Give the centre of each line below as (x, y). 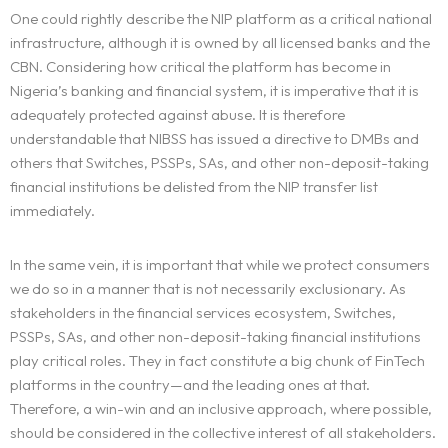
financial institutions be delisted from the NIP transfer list (194, 187)
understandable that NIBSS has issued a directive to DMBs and (214, 139)
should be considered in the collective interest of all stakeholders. (223, 433)
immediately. (52, 211)
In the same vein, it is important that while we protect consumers (220, 265)
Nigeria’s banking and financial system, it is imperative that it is (214, 91)
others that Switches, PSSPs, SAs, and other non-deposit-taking (219, 163)
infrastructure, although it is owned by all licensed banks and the (220, 43)
